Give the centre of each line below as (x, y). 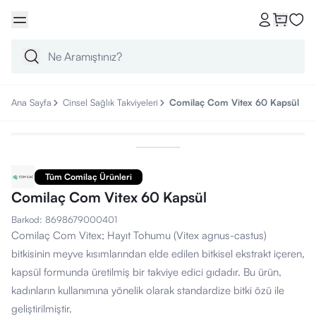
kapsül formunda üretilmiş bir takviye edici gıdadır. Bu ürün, (146, 272)
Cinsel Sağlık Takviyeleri (110, 102)
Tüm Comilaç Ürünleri (89, 176)
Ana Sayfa (31, 102)
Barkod (25, 219)
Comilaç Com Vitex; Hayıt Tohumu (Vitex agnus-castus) (139, 235)
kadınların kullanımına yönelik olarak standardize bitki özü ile (148, 290)
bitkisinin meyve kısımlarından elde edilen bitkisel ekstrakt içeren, (158, 254)
